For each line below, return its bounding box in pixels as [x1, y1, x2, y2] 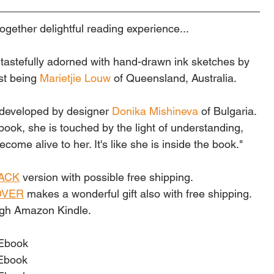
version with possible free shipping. [23, 170, 193, 183]
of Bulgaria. [201, 104, 259, 117]
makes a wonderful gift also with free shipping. [24, 187, 252, 200]
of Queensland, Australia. [111, 71, 242, 84]
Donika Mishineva [112, 104, 198, 117]
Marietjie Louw [40, 71, 111, 84]
